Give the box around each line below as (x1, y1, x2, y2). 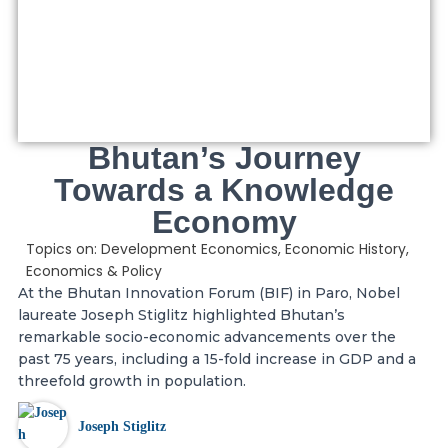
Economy (151, 204, 297, 241)
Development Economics (100, 239, 278, 260)
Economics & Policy (25, 261, 162, 282)
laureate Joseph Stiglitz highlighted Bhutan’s (17, 306, 345, 325)
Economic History (284, 239, 406, 260)
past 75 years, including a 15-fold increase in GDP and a (17, 350, 416, 369)
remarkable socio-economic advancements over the (17, 328, 396, 347)
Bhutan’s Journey (87, 140, 361, 177)
